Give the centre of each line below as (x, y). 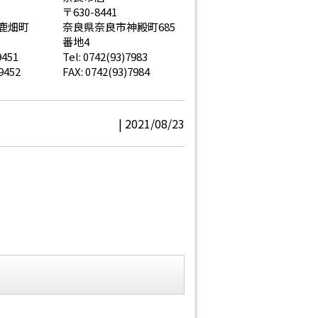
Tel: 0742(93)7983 (105, 57)
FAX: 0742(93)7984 (106, 72)
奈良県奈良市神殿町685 (119, 27)
